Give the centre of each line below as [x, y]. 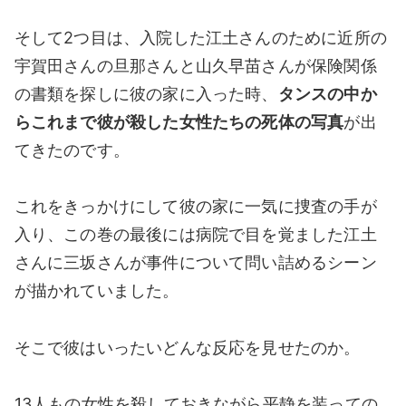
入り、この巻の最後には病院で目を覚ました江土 [195, 235]
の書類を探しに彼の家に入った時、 [146, 93]
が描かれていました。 [97, 291]
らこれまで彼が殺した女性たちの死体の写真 [179, 121]
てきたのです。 [72, 150]
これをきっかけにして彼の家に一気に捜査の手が [195, 207]
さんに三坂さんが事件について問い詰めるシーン [195, 263]
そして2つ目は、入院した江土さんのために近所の [200, 37]
